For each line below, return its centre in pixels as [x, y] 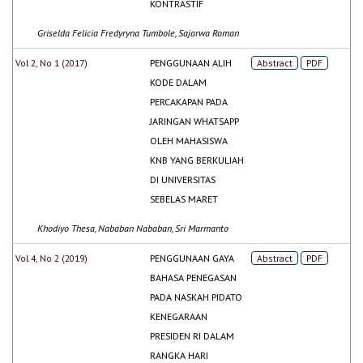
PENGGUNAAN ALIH [191, 62]
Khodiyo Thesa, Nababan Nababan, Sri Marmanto [133, 228]
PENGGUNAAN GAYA [192, 258]
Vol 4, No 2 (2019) [52, 258]
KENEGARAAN [179, 316]
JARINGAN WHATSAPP [195, 121]
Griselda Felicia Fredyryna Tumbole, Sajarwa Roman [138, 32]
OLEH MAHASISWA [189, 140]
